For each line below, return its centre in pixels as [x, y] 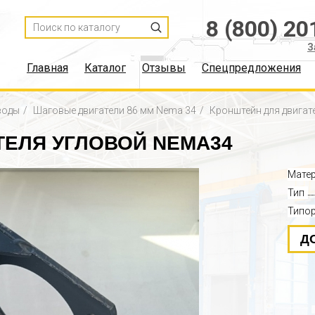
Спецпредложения [251, 68]
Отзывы [164, 68]
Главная [47, 68]
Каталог [105, 68]
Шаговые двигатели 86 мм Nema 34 [115, 110]
